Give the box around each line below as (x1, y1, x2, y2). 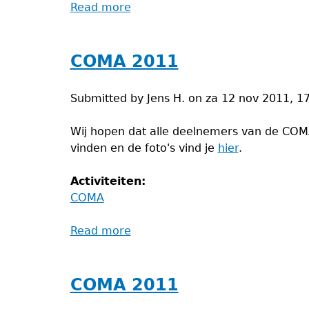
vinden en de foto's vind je (70, 141, 218, 154)
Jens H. (146, 92, 185, 105)
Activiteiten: (70, 175, 150, 188)
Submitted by (70, 92, 147, 105)
